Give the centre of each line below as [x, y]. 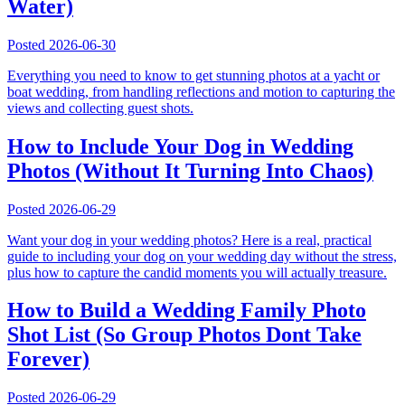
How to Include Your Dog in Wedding [180, 146]
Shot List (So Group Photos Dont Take [184, 335]
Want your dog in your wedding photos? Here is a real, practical [189, 240]
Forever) [48, 359]
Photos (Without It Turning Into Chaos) [190, 170]
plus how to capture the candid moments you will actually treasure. [197, 272]
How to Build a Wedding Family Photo [187, 311]
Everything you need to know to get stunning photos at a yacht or [193, 75]
